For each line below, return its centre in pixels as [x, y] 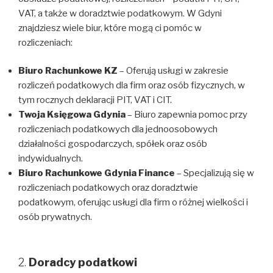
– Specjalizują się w [214, 173]
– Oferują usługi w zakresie [173, 71]
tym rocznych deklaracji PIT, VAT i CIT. [95, 100]
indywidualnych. [51, 159]
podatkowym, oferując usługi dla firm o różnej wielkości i [133, 203]
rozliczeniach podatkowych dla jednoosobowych [118, 129]
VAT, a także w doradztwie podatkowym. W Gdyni [120, 13]
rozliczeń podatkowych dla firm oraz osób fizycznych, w [132, 86]
